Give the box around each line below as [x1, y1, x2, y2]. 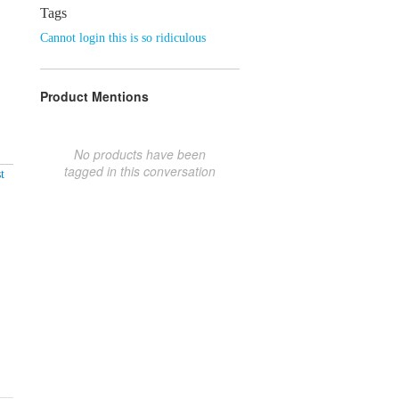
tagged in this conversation [64, 161, 216, 180]
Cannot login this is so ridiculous [40, 30, 206, 45]
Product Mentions [40, 86, 149, 105]
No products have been [74, 144, 206, 163]
